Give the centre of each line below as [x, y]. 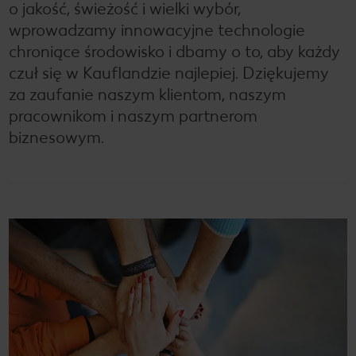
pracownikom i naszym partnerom [133, 115]
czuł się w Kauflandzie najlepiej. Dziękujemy [169, 72]
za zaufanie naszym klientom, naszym [147, 94]
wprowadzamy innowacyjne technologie [157, 29]
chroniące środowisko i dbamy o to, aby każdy [174, 51]
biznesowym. [58, 137]
